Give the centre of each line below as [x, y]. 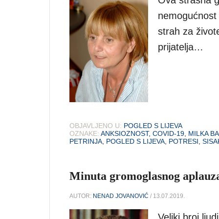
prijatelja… [181, 47]
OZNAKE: [84, 134]
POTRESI [184, 142]
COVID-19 [168, 134]
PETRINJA [86, 142]
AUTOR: [81, 196]
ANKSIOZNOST [125, 134]
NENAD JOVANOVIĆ [121, 196]
